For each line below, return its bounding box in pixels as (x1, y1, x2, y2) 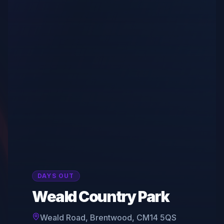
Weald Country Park (32, 187, 169, 206)
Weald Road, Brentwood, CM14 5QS (40, 212, 176, 223)
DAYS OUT (37, 172, 74, 180)
